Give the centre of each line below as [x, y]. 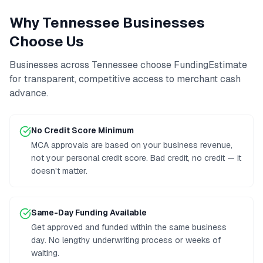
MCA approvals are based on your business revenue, [132, 145]
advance [28, 93]
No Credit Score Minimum [82, 130]
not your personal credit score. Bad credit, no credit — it [136, 158]
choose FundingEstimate [193, 65]
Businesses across [50, 65]
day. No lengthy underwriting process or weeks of [126, 240]
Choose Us [47, 41]
